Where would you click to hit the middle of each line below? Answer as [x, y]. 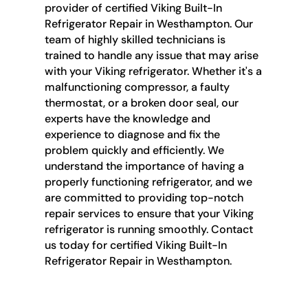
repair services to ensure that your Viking [149, 213]
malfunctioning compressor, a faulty [137, 87]
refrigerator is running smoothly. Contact [148, 229]
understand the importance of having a [144, 166]
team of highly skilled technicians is [135, 39]
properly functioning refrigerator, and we [148, 181]
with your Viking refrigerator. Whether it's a [153, 71]
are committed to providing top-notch [144, 197]
